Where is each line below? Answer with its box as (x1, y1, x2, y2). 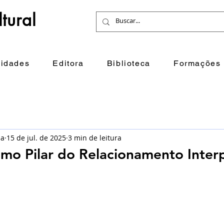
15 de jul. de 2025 (6, 132, 66, 142)
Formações (173, 58, 221, 68)
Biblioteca (106, 58, 150, 68)
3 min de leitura (68, 132, 121, 142)
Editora (52, 58, 84, 68)
